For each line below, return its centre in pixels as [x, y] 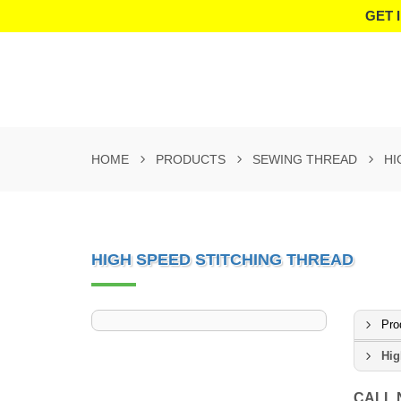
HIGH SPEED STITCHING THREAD [222, 260]
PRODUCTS [191, 159]
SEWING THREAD [305, 159]
